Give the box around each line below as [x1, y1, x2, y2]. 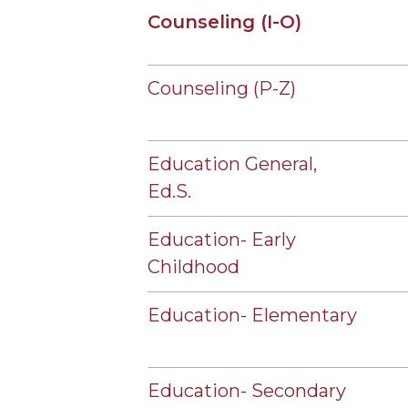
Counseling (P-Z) [148, 77, 296, 99]
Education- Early [148, 229, 296, 250]
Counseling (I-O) [148, 11, 301, 33]
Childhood [148, 256, 240, 278]
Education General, [148, 153, 317, 175]
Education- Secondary [148, 380, 346, 402]
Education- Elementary [148, 304, 357, 326]
